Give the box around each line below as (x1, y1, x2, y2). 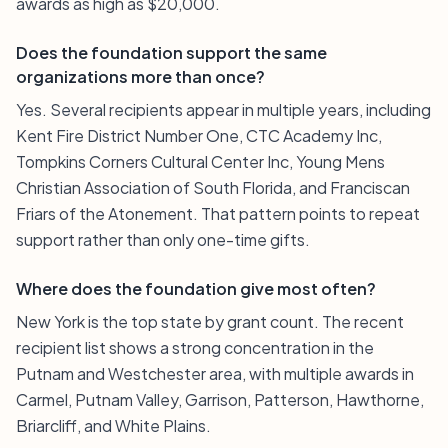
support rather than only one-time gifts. (16, 229, 310, 250)
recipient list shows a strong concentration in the (16, 337, 374, 358)
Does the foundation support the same (16, 42, 327, 63)
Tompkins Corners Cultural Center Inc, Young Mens (16, 151, 385, 172)
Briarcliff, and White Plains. (16, 415, 211, 436)
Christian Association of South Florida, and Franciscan (16, 177, 410, 198)
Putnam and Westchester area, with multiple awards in (16, 363, 414, 384)
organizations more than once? (16, 66, 265, 87)
